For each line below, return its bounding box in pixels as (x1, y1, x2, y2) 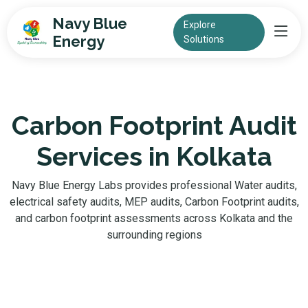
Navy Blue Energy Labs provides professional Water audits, (11, 179, 297, 192)
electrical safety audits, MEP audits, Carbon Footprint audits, (9, 195, 299, 208)
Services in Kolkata (36, 141, 272, 172)
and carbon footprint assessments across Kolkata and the (15, 212, 293, 225)
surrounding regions (106, 228, 202, 241)
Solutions (184, 34, 225, 45)
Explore (184, 19, 217, 30)
